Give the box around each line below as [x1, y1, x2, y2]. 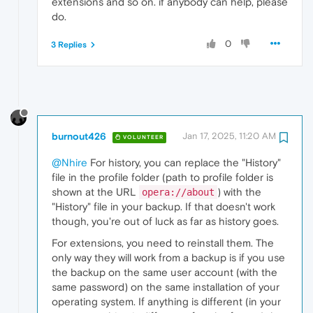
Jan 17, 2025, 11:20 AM [182, 131, 276, 142]
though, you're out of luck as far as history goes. [52, 215, 279, 228]
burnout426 [52, 131, 106, 143]
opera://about [142, 187, 214, 198]
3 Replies [51, 40, 87, 50]
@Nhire [52, 156, 87, 169]
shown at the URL [52, 186, 139, 198]
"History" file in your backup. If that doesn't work [52, 201, 275, 213]
